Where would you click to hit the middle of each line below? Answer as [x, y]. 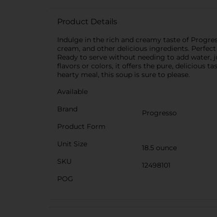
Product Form [81, 126]
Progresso [159, 113]
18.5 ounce [159, 148]
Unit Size [72, 144]
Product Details [87, 22]
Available [72, 92]
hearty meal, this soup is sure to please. [124, 75]
